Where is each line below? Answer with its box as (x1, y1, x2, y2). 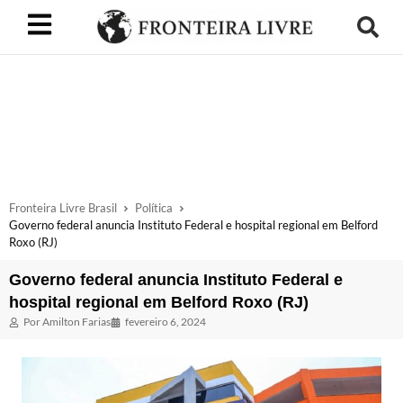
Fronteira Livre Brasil (9, 201, 117, 215)
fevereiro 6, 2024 (125, 315, 206, 328)
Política (135, 201, 173, 215)
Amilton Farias (40, 315, 111, 328)
